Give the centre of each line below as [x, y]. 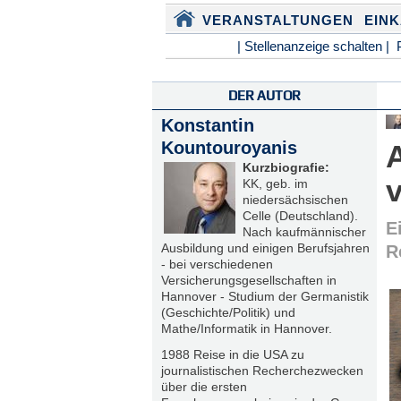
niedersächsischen [295, 200]
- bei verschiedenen [217, 264]
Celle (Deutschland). [300, 216]
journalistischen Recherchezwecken [262, 371]
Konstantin [207, 125]
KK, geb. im [275, 183]
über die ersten [204, 387]
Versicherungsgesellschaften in [248, 280]
